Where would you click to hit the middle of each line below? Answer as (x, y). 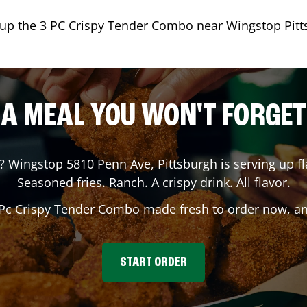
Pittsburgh (187, 164)
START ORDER (153, 262)
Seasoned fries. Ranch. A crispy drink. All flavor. (153, 182)
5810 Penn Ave (109, 164)
